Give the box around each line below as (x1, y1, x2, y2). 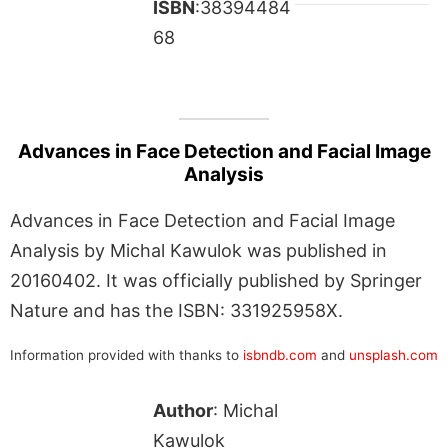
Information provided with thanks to (10, 346, 243, 363)
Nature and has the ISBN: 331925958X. (10, 299, 343, 321)
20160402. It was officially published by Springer (10, 269, 422, 291)
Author (152, 399, 213, 421)
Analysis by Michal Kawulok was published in (10, 239, 387, 261)
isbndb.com (243, 346, 317, 363)
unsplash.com (349, 346, 438, 363)
